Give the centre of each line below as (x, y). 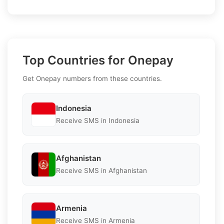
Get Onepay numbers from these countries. (92, 78)
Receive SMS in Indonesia (98, 121)
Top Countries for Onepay (98, 60)
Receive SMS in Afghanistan (101, 171)
